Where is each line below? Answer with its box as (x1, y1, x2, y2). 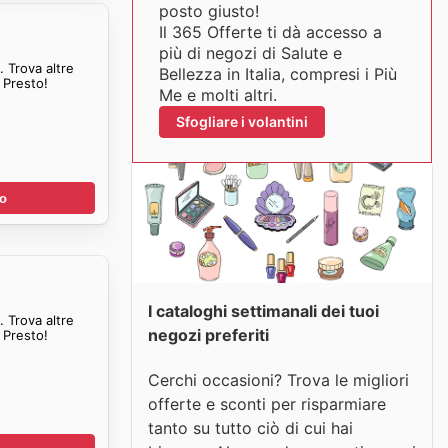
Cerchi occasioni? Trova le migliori (148, 369, 409, 390)
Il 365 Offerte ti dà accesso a (158, 22, 382, 42)
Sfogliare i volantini (175, 113, 308, 130)
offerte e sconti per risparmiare (148, 393, 386, 414)
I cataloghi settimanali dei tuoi (148, 301, 379, 321)
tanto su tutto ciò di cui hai (148, 417, 353, 438)
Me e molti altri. (158, 85, 277, 105)
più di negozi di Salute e (158, 43, 342, 63)
